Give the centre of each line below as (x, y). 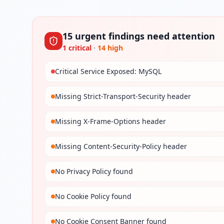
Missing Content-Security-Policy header (121, 146)
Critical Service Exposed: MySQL (108, 71)
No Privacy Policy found (94, 171)
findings (126, 36)
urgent (90, 36)
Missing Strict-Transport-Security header (123, 96)
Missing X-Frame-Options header (110, 121)
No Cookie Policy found (93, 196)
